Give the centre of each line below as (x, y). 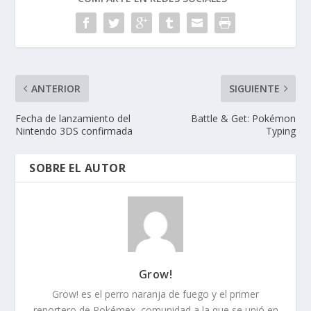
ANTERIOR (56, 89)
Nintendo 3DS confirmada (74, 131)
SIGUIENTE (254, 89)
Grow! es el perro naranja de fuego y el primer (155, 294)
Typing (280, 131)
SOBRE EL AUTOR (78, 168)
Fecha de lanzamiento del (73, 119)
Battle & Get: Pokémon (243, 119)
